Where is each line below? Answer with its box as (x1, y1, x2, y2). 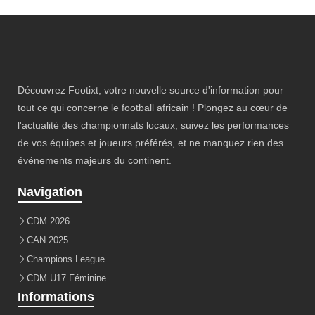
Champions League (27, 254, 105, 264)
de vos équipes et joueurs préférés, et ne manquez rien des (18, 137, 283, 148)
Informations (18, 290, 94, 304)
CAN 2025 (27, 235, 68, 245)
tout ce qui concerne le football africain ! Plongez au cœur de (18, 102, 288, 113)
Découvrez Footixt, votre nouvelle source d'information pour (18, 84, 283, 96)
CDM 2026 (27, 216, 70, 226)
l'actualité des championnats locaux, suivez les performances (18, 120, 289, 131)
